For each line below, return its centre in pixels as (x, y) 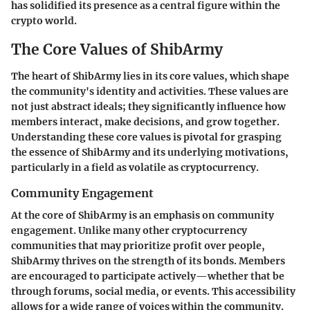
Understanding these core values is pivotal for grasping (146, 137)
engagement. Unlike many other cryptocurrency (129, 231)
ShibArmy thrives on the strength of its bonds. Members (148, 261)
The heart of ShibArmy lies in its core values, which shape (150, 76)
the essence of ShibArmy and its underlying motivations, (150, 152)
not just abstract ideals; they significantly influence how (148, 106)
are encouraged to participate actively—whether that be (148, 276)
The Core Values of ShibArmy (117, 50)
